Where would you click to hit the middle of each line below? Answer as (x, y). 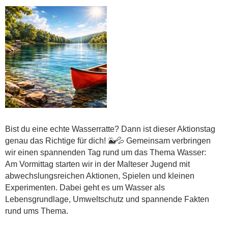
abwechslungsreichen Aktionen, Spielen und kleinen (100, 176)
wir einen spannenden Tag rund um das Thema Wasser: (106, 152)
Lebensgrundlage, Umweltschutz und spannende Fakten (107, 199)
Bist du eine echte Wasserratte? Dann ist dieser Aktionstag (110, 129)
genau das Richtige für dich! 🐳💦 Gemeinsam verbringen (108, 140)
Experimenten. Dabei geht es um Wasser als (85, 187)
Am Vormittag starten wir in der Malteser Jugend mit (97, 164)
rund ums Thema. (37, 211)
